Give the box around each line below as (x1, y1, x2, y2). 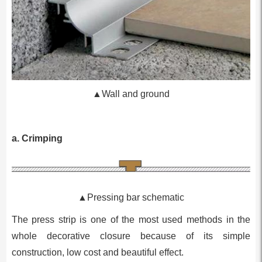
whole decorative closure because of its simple (11, 231, 251, 242)
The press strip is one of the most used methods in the (11, 215, 251, 225)
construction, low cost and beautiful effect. (11, 247, 184, 258)
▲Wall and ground (92, 89, 170, 99)
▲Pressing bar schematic (77, 192, 184, 203)
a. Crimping (11, 133, 63, 144)
